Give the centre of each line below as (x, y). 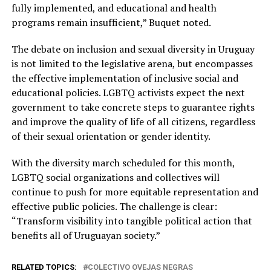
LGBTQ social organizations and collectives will (115, 177)
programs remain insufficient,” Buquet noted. (112, 22)
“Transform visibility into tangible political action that (132, 220)
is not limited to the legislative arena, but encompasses (132, 63)
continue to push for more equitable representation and (135, 191)
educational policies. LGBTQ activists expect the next (128, 92)
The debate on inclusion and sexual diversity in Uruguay (133, 49)
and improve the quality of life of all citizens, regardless (133, 121)
